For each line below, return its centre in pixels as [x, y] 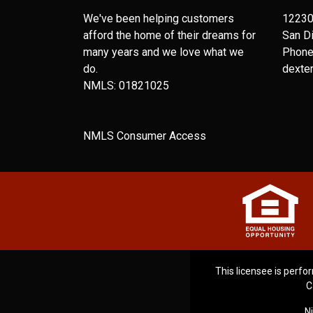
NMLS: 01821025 [126, 86]
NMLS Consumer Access [145, 136]
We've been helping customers [159, 19]
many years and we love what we [163, 52]
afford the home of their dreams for [169, 35]
